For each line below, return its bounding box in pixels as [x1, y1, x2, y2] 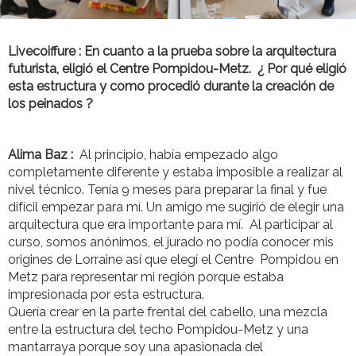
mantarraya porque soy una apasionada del [8, 339, 263, 354]
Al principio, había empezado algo [79, 146, 278, 162]
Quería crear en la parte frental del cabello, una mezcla [8, 304, 327, 319]
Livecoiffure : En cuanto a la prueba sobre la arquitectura [8, 43, 336, 59]
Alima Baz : [8, 146, 79, 162]
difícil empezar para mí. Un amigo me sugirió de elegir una [8, 199, 344, 215]
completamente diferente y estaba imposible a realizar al [8, 164, 342, 180]
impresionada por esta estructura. [8, 286, 204, 302]
